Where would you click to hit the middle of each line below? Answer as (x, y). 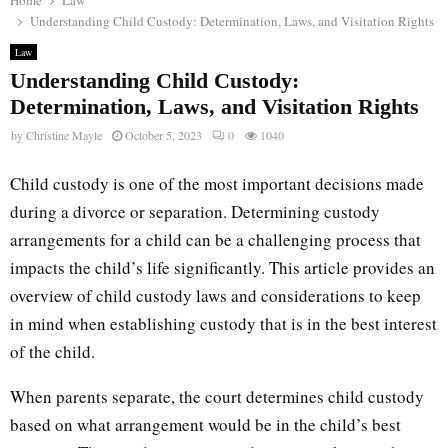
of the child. (52, 351)
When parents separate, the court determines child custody (217, 396)
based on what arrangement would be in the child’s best (205, 424)
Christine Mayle (64, 135)
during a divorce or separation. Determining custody (195, 211)
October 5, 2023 (163, 135)
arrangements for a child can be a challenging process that (215, 239)
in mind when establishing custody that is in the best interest (223, 323)
